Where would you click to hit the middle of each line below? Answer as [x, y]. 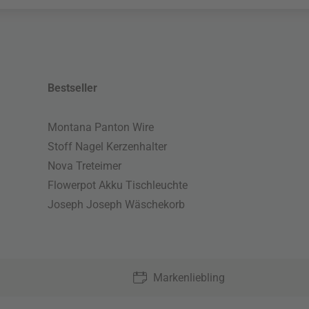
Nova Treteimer [85, 166]
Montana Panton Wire [101, 128]
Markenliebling [189, 278]
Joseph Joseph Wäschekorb [117, 205]
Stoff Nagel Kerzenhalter [108, 147]
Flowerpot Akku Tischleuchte [118, 186]
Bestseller [73, 88]
